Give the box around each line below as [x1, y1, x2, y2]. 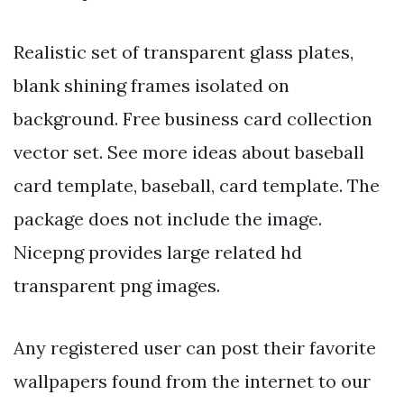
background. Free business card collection [14, 107, 372, 131]
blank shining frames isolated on [14, 74, 289, 97]
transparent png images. [14, 274, 220, 298]
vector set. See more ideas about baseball [14, 141, 364, 164]
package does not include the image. [14, 207, 322, 231]
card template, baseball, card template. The [14, 174, 380, 197]
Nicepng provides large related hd [14, 241, 302, 264]
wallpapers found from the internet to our [14, 370, 371, 393]
